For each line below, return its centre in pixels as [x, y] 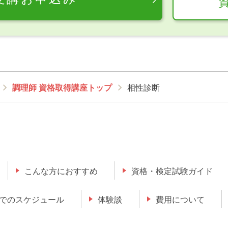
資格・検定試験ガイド [172, 171]
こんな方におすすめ [61, 171]
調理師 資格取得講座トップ [62, 88]
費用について [180, 199]
